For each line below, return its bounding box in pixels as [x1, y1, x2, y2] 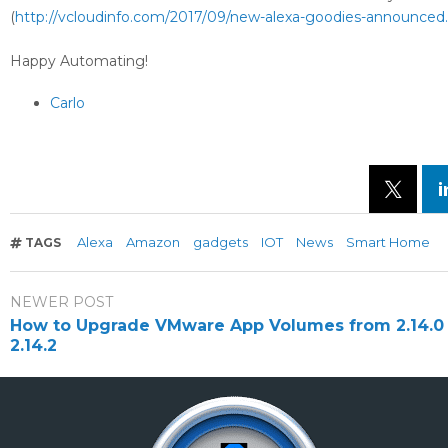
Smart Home [346, 234, 431, 251]
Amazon [126, 234, 181, 251]
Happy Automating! [10, 52, 148, 71]
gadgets [193, 234, 249, 251]
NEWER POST [10, 293, 113, 312]
